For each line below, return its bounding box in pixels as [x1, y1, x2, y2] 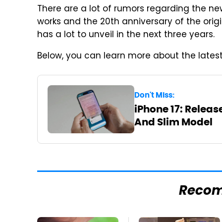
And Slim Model [134, 115, 213, 129]
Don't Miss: [134, 90, 174, 100]
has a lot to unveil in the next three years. [37, 28, 215, 42]
